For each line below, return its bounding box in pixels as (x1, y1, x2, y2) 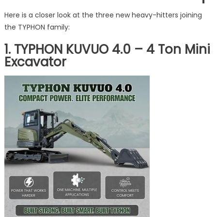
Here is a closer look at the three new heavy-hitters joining (4, 10, 202, 20)
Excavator (4, 53, 66, 71)
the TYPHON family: (4, 22, 70, 32)
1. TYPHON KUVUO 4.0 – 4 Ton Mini (4, 40, 210, 58)
